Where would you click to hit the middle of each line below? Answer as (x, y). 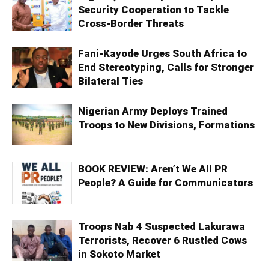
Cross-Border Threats (131, 24)
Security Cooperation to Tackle (153, 10)
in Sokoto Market (119, 254)
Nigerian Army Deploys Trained (153, 111)
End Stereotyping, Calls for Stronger (166, 68)
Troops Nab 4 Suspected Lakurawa (162, 227)
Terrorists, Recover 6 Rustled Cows (162, 240)
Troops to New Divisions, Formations (166, 125)
